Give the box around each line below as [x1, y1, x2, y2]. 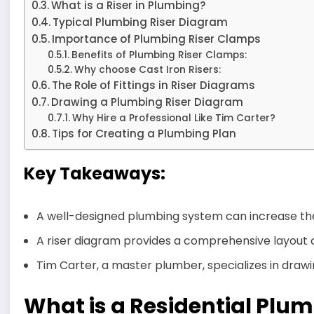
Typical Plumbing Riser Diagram [53, 15, 228, 30]
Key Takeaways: [24, 162, 166, 186]
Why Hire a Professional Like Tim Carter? [71, 111, 275, 125]
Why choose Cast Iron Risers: [74, 63, 221, 77]
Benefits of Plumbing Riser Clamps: [71, 48, 247, 62]
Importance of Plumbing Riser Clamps [52, 32, 261, 47]
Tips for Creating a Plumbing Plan [52, 126, 237, 142]
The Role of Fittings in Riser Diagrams [52, 78, 256, 93]
